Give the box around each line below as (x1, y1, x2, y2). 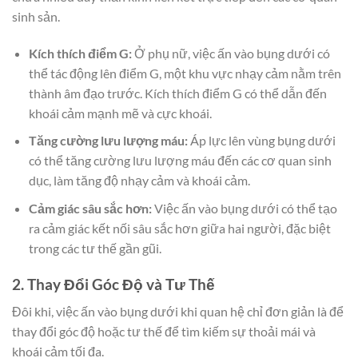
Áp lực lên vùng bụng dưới (187, 133, 336, 149)
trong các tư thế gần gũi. (28, 240, 161, 256)
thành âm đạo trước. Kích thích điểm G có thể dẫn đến (28, 85, 327, 101)
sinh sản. (12, 8, 60, 24)
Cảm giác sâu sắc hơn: (28, 200, 152, 216)
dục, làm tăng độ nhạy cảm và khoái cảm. (28, 173, 250, 189)
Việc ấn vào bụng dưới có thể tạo (151, 200, 337, 216)
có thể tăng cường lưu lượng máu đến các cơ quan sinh (28, 153, 332, 169)
